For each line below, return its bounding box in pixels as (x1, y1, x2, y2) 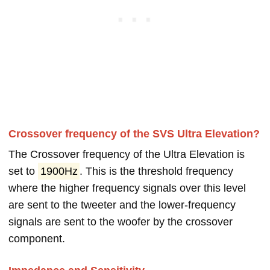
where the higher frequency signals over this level (8, 182, 246, 195)
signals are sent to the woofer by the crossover (8, 216, 233, 228)
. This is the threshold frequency (80, 165, 234, 178)
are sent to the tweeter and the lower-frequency (8, 199, 236, 212)
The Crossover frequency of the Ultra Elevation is (8, 148, 245, 161)
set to (8, 165, 38, 178)
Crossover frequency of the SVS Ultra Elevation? (8, 128, 260, 140)
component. (8, 233, 65, 245)
